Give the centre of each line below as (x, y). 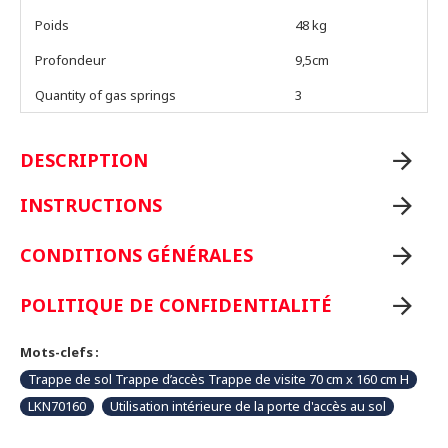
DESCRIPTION (84, 160)
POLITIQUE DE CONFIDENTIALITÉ (176, 305)
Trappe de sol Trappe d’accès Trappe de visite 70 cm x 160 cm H (218, 379)
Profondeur (70, 60)
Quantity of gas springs (105, 95)
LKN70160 (57, 406)
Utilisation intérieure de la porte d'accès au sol (248, 406)
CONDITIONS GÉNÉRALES (136, 255)
